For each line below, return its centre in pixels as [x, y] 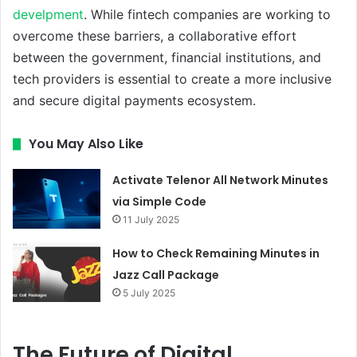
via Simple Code [160, 201]
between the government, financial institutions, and [167, 57]
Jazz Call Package [166, 275]
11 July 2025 [151, 219]
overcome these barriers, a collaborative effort [155, 35]
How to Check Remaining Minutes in [216, 253]
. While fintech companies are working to [207, 14]
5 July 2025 [149, 292]
